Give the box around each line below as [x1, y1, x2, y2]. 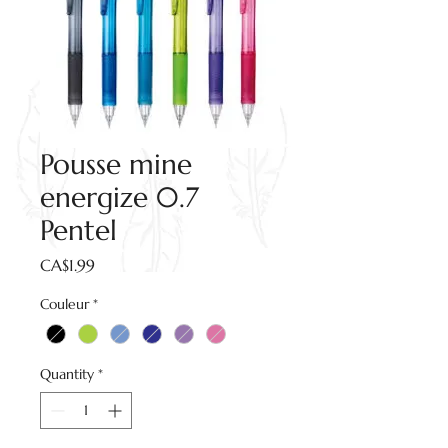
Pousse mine [40, 146, 192, 182]
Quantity [40, 364, 94, 383]
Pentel [40, 212, 117, 248]
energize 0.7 [40, 179, 199, 215]
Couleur [40, 294, 89, 313]
